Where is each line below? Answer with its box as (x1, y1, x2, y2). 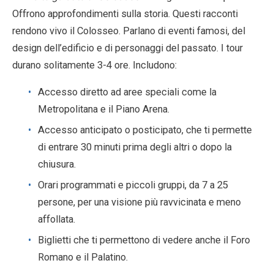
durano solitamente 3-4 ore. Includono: (12, 59, 177, 71)
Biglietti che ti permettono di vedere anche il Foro (38, 234, 250, 246)
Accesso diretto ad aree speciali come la (38, 86, 217, 98)
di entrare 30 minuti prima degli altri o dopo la (38, 141, 232, 153)
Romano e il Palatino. (38, 251, 128, 263)
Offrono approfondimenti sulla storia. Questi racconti (12, 7, 238, 20)
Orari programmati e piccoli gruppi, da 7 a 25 (38, 179, 228, 191)
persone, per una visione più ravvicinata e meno (38, 196, 241, 208)
